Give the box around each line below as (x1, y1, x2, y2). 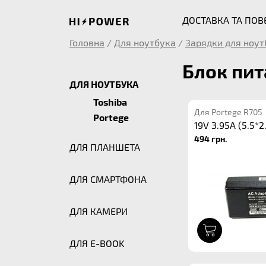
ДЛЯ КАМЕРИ (69, 205, 128, 217)
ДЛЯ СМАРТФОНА (69, 173, 147, 185)
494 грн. (194, 133, 227, 144)
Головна (69, 37, 104, 48)
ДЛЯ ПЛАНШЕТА (69, 141, 140, 153)
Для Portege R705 (194, 107, 262, 117)
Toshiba (93, 96, 127, 107)
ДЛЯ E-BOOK (69, 237, 124, 249)
